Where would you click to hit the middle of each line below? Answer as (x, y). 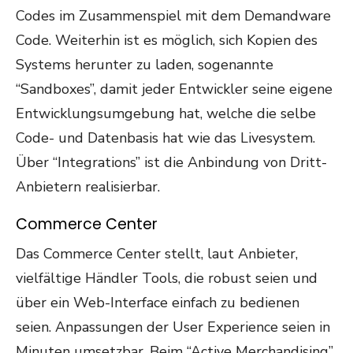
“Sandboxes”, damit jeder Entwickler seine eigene (174, 89)
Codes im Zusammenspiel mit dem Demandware (173, 16)
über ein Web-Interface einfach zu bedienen (158, 303)
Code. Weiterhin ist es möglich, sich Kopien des (167, 40)
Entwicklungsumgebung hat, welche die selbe (166, 113)
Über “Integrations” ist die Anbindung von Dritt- (171, 162)
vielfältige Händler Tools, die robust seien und (167, 278)
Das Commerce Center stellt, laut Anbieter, (157, 254)
